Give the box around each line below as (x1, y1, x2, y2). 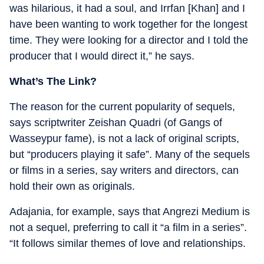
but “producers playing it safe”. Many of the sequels (9, 148, 250, 160)
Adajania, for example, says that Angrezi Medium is (9, 205, 250, 217)
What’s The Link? (9, 75, 97, 87)
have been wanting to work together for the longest (9, 18, 247, 30)
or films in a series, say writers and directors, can (9, 164, 239, 176)
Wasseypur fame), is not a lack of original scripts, (9, 132, 239, 144)
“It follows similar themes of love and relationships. (9, 237, 246, 249)
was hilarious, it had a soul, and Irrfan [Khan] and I (9, 2, 245, 14)
